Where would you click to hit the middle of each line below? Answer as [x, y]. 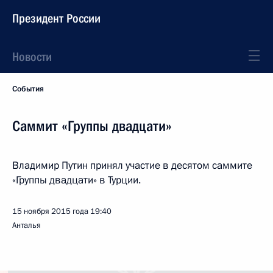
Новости [32, 57]
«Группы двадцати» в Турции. [76, 180]
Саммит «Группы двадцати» [92, 126]
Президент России [56, 18]
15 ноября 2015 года [50, 211]
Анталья [27, 225]
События [28, 89]
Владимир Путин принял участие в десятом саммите [132, 165]
